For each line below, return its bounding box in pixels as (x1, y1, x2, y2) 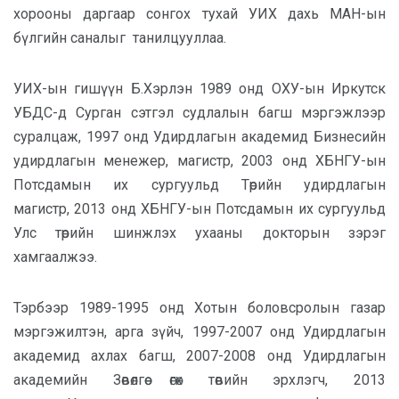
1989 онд (199, 80, 265, 97)
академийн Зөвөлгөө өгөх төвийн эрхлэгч (13, 371, 326, 388)
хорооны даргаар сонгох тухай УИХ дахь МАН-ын (13, 5, 386, 22)
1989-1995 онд (78, 299, 184, 316)
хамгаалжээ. (13, 248, 97, 265)
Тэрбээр (13, 299, 69, 316)
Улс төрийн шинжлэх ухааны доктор (13, 224, 310, 241)
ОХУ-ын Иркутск (271, 80, 387, 97)
